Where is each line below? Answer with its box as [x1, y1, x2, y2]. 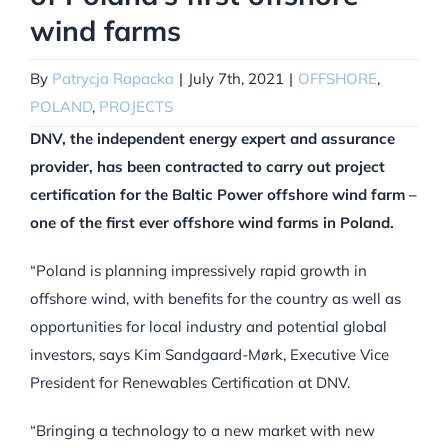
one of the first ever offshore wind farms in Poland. [30, 213, 394, 233]
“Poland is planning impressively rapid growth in [30, 261, 367, 281]
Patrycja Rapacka [52, 69, 174, 89]
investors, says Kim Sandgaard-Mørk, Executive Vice [30, 345, 389, 365]
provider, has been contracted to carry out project [30, 157, 385, 177]
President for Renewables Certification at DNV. [30, 373, 350, 393]
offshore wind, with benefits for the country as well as [30, 289, 401, 309]
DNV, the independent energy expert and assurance [30, 129, 395, 149]
